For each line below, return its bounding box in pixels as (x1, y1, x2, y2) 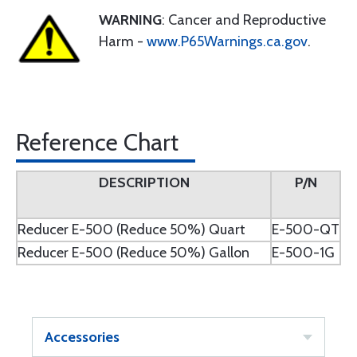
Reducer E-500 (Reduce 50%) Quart (18, 221, 245, 238)
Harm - (99, 33, 147, 50)
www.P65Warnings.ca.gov (147, 33, 308, 50)
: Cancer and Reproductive (162, 11, 326, 29)
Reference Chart (16, 127, 178, 157)
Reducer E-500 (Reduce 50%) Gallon (18, 244, 249, 261)
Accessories (45, 328, 120, 346)
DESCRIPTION (98, 174, 190, 191)
